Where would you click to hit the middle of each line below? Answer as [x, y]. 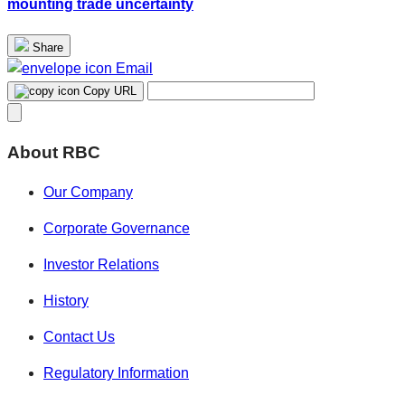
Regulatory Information [116, 373]
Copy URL [110, 91]
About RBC [54, 152]
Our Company [88, 193]
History [66, 301]
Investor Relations [101, 265]
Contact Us [79, 337]
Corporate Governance [117, 229]
